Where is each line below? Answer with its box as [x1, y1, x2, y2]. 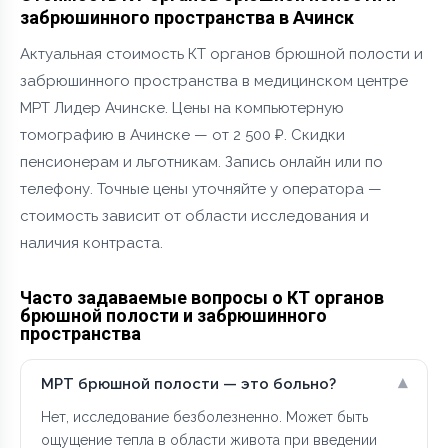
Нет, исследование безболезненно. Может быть [41, 408, 368, 425]
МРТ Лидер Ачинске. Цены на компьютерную [20, 98, 344, 117]
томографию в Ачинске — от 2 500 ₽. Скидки [20, 125, 345, 144]
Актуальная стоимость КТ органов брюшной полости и [20, 44, 423, 63]
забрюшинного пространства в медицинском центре [20, 71, 408, 90]
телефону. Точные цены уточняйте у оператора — [20, 179, 382, 198]
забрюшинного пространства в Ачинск [20, 6, 354, 28]
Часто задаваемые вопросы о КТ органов [20, 286, 384, 308]
